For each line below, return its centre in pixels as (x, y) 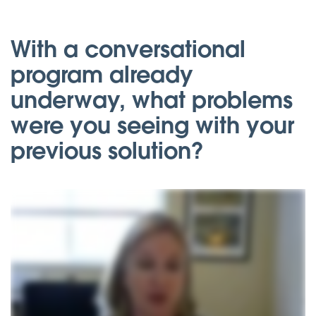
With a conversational (128, 49)
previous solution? (107, 150)
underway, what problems (152, 99)
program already (102, 74)
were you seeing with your (152, 125)
